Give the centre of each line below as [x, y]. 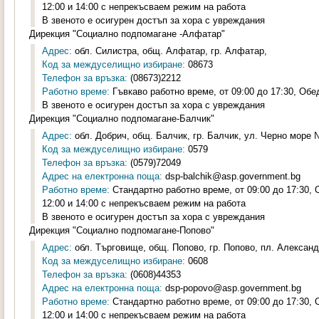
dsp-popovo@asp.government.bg [232, 288]
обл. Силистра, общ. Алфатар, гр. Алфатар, [169, 51]
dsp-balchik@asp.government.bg [231, 176]
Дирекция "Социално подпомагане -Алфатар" [127, 34]
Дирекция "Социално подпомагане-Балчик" [122, 119]
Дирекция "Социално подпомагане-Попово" [122, 230]
